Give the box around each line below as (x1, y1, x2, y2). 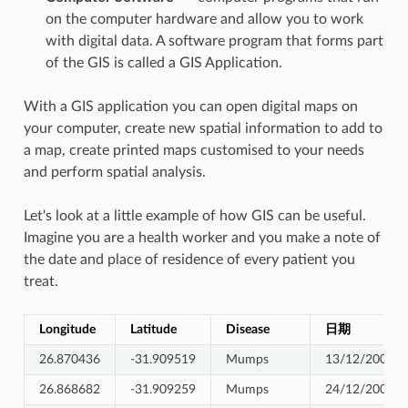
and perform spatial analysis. (23, 164, 206, 179)
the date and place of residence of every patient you (23, 251, 355, 267)
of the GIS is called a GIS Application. (45, 55, 282, 70)
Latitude (129, 321, 177, 336)
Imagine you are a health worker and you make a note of (23, 229, 381, 245)
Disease (225, 321, 270, 336)
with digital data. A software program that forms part (45, 33, 383, 48)
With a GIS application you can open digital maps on (23, 98, 358, 114)
